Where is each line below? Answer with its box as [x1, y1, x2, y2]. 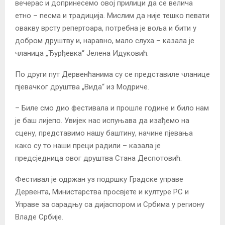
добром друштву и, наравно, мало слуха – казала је [15, 36, 194, 45]
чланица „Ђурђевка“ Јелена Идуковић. [15, 48, 149, 58]
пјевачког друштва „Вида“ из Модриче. [15, 82, 149, 91]
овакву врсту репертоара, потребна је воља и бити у [15, 23, 196, 33]
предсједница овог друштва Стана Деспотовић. [15, 153, 182, 163]
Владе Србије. [15, 212, 63, 221]
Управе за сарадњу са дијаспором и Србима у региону [15, 199, 204, 209]
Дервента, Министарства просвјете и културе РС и [15, 187, 189, 196]
